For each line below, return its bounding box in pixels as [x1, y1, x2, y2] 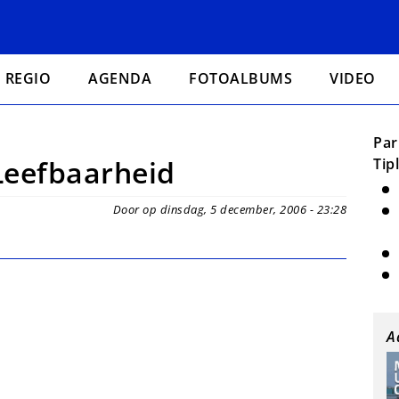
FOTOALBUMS [189, 69, 293, 88]
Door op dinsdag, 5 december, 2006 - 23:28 [112, 201, 346, 217]
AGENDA [88, 69, 152, 88]
